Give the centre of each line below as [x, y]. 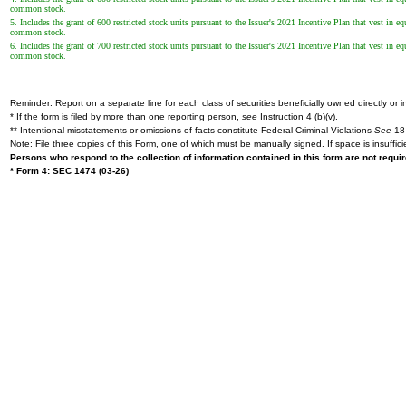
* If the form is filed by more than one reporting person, [126, 116]
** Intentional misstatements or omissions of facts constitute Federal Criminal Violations [192, 130]
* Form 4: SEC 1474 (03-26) [69, 171]
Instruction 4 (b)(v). [298, 116]
